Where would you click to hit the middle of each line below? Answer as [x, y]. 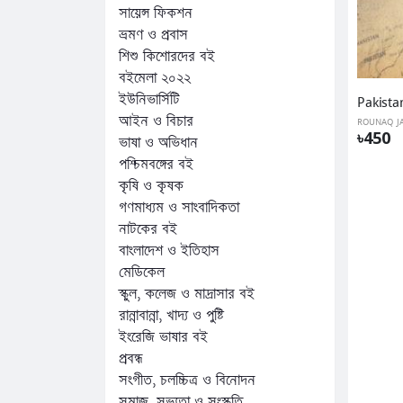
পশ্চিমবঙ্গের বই [156, 165]
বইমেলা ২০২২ [155, 78]
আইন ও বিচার [156, 121]
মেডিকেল [142, 273]
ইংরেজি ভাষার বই [163, 337]
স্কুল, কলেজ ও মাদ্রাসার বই [187, 294]
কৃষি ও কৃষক [151, 186]
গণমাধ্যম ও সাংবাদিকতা [179, 208]
